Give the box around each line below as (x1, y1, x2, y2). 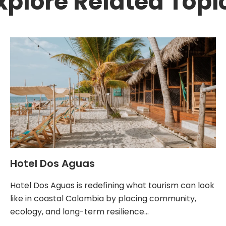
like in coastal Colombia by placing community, (10, 193, 196, 205)
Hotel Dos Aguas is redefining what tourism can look (10, 180, 214, 192)
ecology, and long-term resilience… (10, 206, 149, 218)
